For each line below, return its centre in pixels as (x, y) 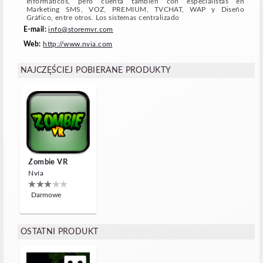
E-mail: (36, 30)
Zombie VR (48, 162)
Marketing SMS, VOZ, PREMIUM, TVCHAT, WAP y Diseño (136, 10)
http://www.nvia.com (78, 44)
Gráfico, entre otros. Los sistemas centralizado (103, 18)
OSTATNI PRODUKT (60, 232)
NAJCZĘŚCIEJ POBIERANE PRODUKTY (96, 71)
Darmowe (46, 195)
